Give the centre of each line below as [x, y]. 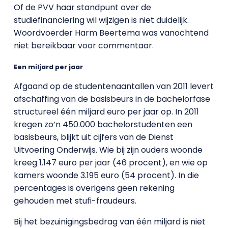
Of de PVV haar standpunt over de [82, 7]
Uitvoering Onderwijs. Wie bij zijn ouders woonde [108, 150]
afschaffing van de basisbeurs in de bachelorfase [112, 99]
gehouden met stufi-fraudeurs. [75, 201]
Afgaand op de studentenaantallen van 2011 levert [113, 87]
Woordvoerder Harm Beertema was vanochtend [111, 33]
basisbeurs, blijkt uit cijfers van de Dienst [93, 137]
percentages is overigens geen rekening [94, 188]
